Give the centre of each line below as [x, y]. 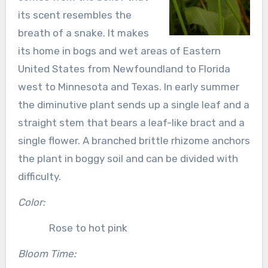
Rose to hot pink [88, 228]
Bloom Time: [47, 253]
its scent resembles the [74, 15]
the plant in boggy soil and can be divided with [128, 158]
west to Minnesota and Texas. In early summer [128, 86]
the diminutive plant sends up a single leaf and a [133, 104]
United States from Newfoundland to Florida [124, 68]
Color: [31, 202]
